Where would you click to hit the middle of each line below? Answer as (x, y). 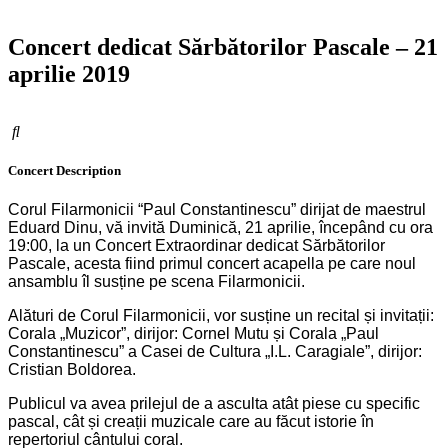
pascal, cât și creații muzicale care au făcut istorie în (191, 422)
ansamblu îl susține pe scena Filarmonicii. (156, 282)
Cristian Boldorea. (72, 370)
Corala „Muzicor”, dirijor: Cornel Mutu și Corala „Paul (193, 334)
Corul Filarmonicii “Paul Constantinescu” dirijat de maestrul (217, 210)
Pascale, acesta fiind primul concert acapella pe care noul (212, 264)
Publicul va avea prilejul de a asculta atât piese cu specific (214, 404)
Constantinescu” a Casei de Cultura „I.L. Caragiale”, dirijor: (215, 352)
